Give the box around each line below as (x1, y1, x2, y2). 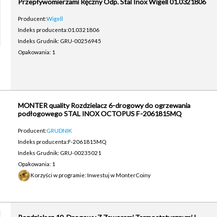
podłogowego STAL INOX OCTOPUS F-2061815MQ (17, 109, 182, 118)
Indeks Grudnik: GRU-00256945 (17, 37, 101, 44)
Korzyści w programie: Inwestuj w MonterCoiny (30, 171, 151, 178)
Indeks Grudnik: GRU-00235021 (17, 149, 101, 156)
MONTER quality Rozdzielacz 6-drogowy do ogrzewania (17, 101, 190, 109)
